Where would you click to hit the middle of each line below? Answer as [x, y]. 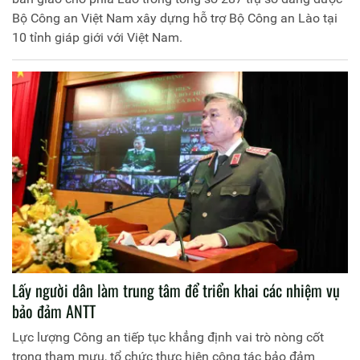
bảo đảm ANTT [54, 311]
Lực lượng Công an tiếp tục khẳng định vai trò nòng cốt [168, 337]
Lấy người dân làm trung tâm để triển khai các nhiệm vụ [176, 290]
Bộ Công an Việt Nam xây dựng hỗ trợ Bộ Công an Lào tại [175, 18]
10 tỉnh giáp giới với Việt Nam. [97, 37]
